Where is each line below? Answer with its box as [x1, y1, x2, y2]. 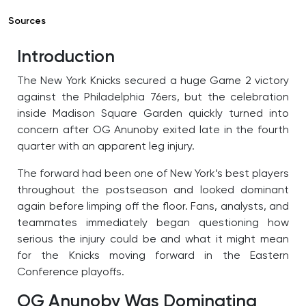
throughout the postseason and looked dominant [17, 185, 289, 197]
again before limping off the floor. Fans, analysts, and [17, 201, 289, 213]
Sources [8, 16, 46, 27]
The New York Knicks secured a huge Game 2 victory [17, 76, 289, 87]
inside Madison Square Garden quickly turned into [17, 109, 289, 120]
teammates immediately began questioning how [17, 218, 289, 229]
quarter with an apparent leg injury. [17, 141, 195, 153]
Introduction [17, 48, 115, 67]
